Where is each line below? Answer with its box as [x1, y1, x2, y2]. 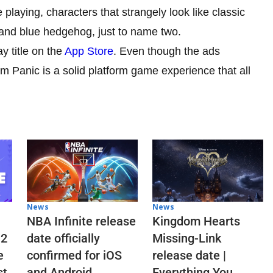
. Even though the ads [113, 45, 220, 58]
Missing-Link [152, 231, 221, 246]
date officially [27, 231, 100, 246]
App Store [65, 45, 113, 58]
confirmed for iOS [27, 248, 122, 263]
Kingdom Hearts [152, 214, 240, 229]
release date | [152, 248, 226, 263]
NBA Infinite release [27, 214, 136, 229]
